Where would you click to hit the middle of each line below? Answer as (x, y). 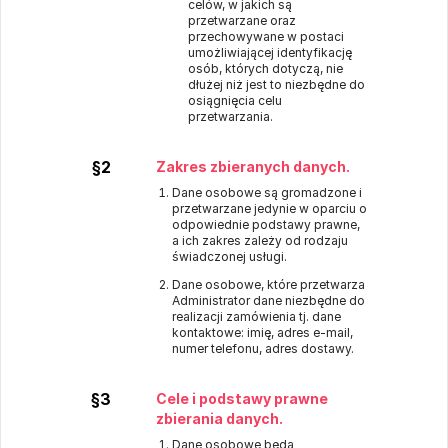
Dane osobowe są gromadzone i (267, 192)
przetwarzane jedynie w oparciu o (269, 208)
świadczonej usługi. (229, 256)
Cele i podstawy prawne (242, 398)
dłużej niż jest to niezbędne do (276, 84)
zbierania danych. (219, 418)
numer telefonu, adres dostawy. (263, 348)
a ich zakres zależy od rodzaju (260, 240)
